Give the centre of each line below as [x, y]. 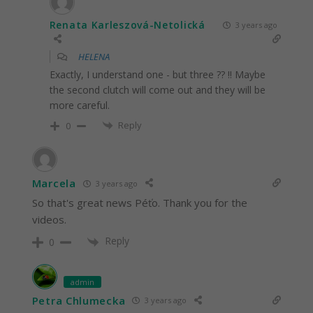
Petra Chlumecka [79, 300]
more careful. [79, 105]
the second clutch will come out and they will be [157, 89]
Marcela [54, 183]
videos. [49, 220]
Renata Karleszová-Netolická [127, 24]
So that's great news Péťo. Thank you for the [139, 203]
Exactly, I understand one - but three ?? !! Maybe [157, 74]
